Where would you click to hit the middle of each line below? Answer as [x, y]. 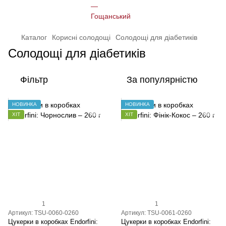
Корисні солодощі [81, 37]
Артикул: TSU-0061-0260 [156, 213]
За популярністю [162, 80]
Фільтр [34, 80]
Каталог [34, 37]
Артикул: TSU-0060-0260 [43, 213]
